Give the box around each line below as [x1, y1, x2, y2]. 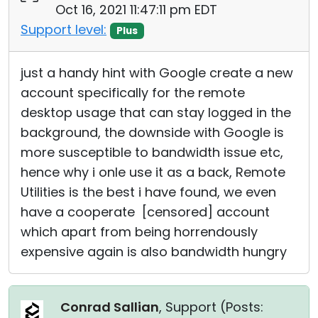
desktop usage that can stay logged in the [21, 104, 291, 121]
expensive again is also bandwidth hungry [21, 243, 287, 261]
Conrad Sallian [60, 298, 159, 316]
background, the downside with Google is [21, 124, 284, 141]
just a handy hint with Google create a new [21, 64, 293, 82]
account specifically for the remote [21, 84, 245, 102]
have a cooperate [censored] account [21, 203, 270, 221]
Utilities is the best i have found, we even [21, 183, 276, 201]
